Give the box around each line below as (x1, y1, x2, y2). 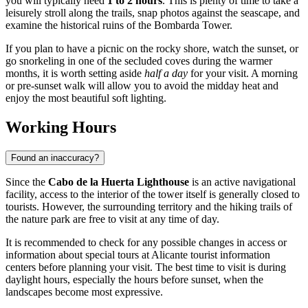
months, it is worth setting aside (5, 67, 144, 80)
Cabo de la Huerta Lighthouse (48, 176, 189, 188)
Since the (5, 176, 48, 188)
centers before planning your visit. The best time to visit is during (5, 261, 286, 274)
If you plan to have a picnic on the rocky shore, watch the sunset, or (5, 43, 298, 55)
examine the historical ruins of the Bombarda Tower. (5, 19, 232, 32)
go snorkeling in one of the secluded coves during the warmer (5, 55, 272, 67)
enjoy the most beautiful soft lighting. (5, 92, 166, 104)
